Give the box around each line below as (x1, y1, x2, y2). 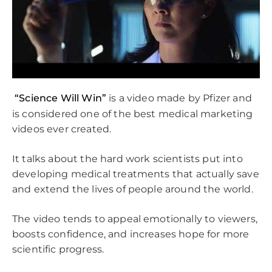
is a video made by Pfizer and (106, 92, 252, 104)
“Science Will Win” (12, 92, 107, 104)
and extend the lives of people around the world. (12, 183, 256, 195)
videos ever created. (12, 123, 114, 135)
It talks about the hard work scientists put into (12, 152, 243, 165)
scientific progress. (12, 243, 104, 255)
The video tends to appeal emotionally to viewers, (12, 212, 257, 225)
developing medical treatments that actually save (12, 168, 259, 180)
